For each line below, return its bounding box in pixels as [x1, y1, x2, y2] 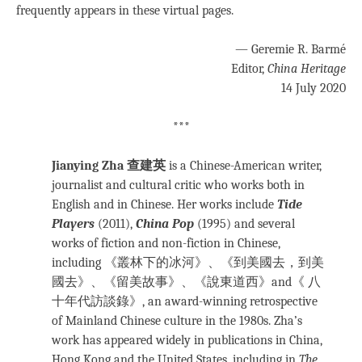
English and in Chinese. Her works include [52, 197, 277, 213]
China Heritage [267, 61, 346, 77]
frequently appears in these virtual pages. [16, 3, 234, 19]
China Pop [136, 217, 197, 232]
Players [52, 217, 98, 232]
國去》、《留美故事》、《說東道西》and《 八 [52, 275, 321, 290]
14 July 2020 [281, 81, 346, 96]
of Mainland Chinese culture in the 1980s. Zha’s [52, 314, 302, 329]
